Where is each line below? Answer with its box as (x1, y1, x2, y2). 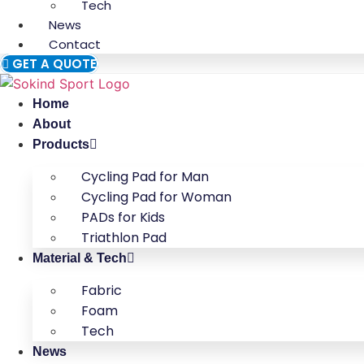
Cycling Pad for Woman (81, 188, 232, 207)
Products (32, 137, 89, 152)
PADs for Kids (81, 208, 165, 227)
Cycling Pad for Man (81, 167, 209, 187)
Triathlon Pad (81, 228, 167, 248)
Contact (49, 36, 101, 54)
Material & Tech (32, 251, 127, 266)
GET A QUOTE (12, 55, 97, 73)
